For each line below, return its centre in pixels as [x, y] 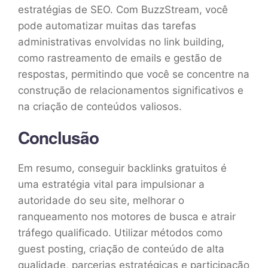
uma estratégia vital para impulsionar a [111, 184]
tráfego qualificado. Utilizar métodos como [120, 232]
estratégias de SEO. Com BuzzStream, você [123, 9]
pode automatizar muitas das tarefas [107, 25]
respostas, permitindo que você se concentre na [134, 74]
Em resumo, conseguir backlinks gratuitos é [122, 168]
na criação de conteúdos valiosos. [100, 106]
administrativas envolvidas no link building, [121, 42]
